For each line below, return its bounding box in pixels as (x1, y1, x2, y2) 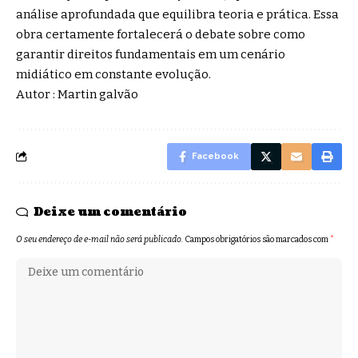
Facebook (192, 150, 239, 161)
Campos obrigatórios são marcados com (185, 233, 330, 245)
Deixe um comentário (34, 203, 187, 221)
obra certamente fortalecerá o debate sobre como (16, 26, 305, 42)
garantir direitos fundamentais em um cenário (16, 46, 285, 62)
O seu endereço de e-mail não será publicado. (16, 233, 183, 245)
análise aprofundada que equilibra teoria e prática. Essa (16, 6, 339, 22)
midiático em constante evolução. (16, 66, 211, 82)
